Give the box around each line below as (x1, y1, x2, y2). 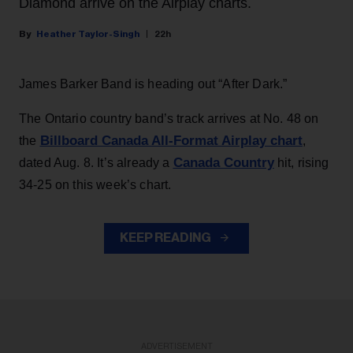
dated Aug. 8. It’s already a (19, 156, 173, 170)
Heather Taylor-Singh (36, 29, 139, 39)
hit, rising (273, 156, 329, 170)
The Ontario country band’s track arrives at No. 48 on (19, 112, 319, 126)
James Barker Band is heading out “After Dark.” (19, 77, 288, 91)
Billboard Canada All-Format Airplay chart (39, 133, 303, 149)
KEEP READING (120, 232, 213, 245)
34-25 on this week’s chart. (19, 178, 172, 192)
